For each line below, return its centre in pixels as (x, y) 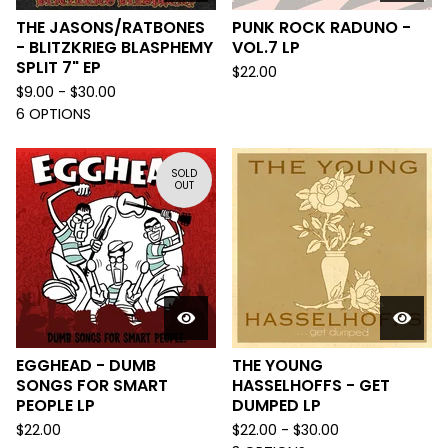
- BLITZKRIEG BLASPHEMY (114, 47)
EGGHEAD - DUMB (86, 365)
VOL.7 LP (266, 47)
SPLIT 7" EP (58, 67)
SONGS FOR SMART (92, 385)
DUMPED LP (276, 405)
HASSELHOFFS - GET (311, 385)
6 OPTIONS (53, 114)
